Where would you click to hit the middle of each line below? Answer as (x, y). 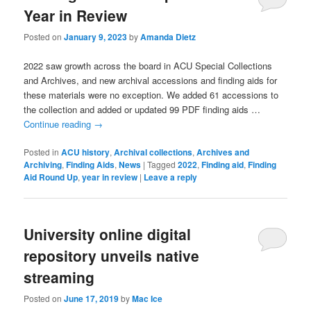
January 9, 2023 (96, 37)
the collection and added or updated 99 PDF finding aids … (142, 109)
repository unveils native (112, 255)
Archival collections (153, 152)
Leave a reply (171, 177)
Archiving (43, 164)
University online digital (108, 234)
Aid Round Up (51, 177)
